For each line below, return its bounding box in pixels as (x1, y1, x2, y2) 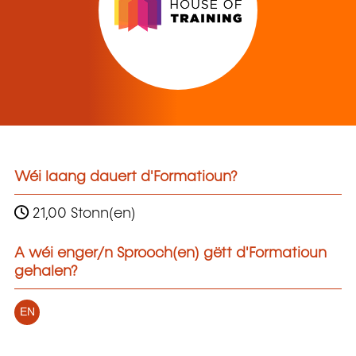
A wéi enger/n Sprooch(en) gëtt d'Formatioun (14, 246, 327, 261)
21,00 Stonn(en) (29, 206, 136, 221)
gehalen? (14, 264, 78, 279)
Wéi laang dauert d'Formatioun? (14, 170, 238, 185)
